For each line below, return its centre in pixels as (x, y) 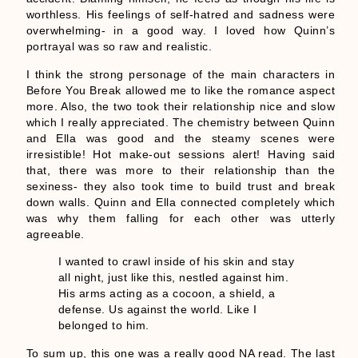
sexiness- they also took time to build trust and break (181, 186)
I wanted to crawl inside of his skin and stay (176, 262)
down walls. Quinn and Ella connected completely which (181, 202)
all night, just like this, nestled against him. (173, 278)
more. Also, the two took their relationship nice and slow (181, 106)
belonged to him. (103, 326)
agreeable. (55, 234)
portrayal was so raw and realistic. (119, 47)
